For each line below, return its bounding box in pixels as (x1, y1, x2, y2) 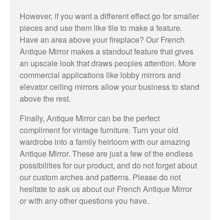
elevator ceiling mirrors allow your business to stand (20, 81, 199, 92)
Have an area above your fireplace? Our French (20, 33, 185, 45)
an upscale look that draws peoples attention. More (20, 57, 196, 69)
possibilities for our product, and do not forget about (20, 159, 197, 171)
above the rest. (20, 92, 71, 104)
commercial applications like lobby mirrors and (20, 69, 181, 81)
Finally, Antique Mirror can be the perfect (20, 112, 160, 124)
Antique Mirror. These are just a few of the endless (20, 147, 193, 159)
